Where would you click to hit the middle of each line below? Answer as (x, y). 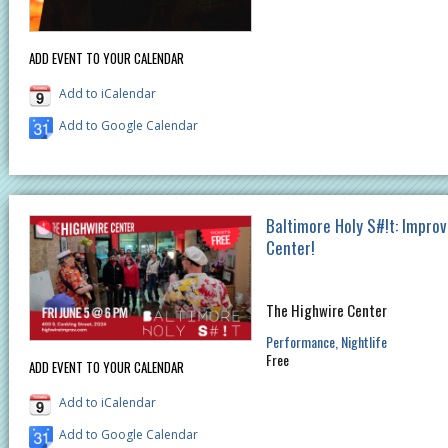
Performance (300, 341)
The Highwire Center (326, 309)
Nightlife (363, 341)
